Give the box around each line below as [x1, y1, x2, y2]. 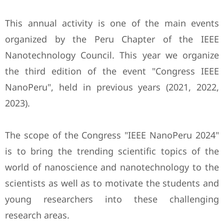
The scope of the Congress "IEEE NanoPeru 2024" [5, 129, 219, 141]
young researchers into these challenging [5, 193, 219, 205]
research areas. [5, 209, 69, 221]
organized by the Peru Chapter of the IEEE [5, 33, 219, 45]
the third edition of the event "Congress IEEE [5, 65, 219, 77]
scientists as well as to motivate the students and [5, 177, 219, 189]
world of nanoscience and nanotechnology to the [5, 161, 219, 173]
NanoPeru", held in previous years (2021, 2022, [5, 81, 219, 93]
